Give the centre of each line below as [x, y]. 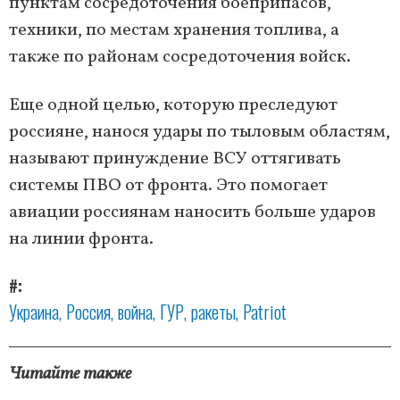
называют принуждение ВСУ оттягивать [175, 159]
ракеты [213, 312]
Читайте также [70, 375]
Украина [34, 312]
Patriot [265, 312]
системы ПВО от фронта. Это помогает [168, 186]
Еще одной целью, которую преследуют [173, 106]
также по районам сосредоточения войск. [180, 58]
